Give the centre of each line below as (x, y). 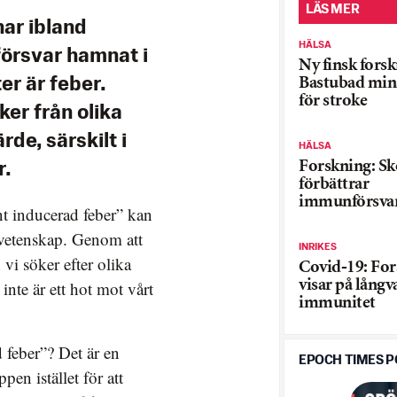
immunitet (337, 303)
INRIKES (318, 247)
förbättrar (334, 184)
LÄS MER (333, 9)
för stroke (333, 101)
